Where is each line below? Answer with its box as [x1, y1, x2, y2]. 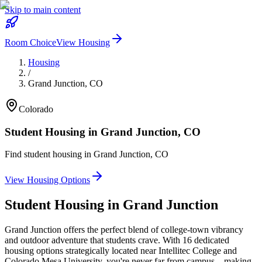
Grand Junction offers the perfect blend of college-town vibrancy [5, 225, 243, 235]
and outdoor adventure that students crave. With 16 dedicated [5, 235, 229, 246]
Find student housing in [5, 149, 94, 160]
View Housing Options [5, 175, 90, 185]
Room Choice [5, 37, 56, 47]
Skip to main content [5, 5, 81, 15]
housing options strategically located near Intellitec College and [5, 246, 237, 256]
